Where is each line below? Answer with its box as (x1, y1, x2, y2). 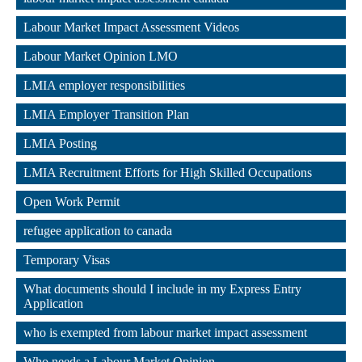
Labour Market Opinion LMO (23, 49, 178, 63)
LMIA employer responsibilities (23, 78, 185, 92)
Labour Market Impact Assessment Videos (23, 20, 239, 34)
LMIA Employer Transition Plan (23, 107, 189, 121)
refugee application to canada (23, 224, 172, 238)
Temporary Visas (23, 253, 110, 267)
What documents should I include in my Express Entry (23, 282, 305, 296)
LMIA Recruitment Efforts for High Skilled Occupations (23, 166, 312, 179)
